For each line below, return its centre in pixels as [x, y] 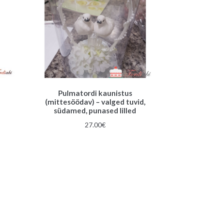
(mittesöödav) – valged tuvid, [95, 102]
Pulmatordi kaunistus [95, 93]
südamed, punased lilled [95, 111]
